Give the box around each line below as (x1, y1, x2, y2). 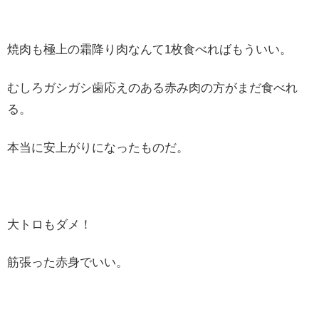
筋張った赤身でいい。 (7, 256, 128, 270)
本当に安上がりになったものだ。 (7, 140, 189, 155)
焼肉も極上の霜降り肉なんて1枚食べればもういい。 (7, 43, 292, 57)
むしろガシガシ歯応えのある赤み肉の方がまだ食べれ (7, 81, 298, 95)
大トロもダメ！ (7, 217, 92, 231)
